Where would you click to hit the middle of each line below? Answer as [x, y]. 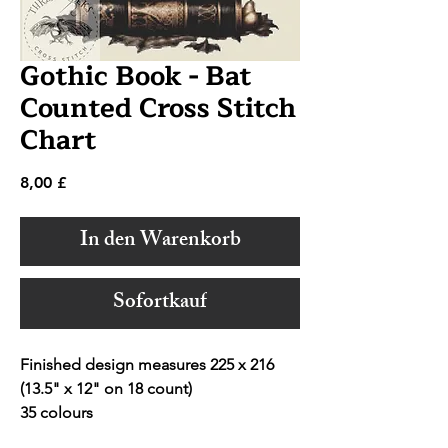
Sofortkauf [160, 304]
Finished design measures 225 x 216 [149, 365]
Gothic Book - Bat [135, 77]
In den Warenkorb [160, 242]
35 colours [56, 413]
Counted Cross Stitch [158, 109]
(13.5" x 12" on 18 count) [106, 389]
